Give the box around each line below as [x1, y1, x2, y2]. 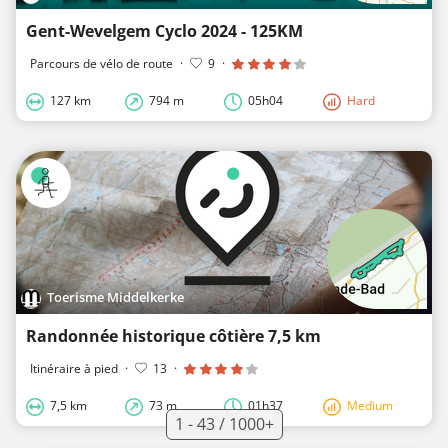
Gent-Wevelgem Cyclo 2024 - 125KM [26, 20, 303, 43]
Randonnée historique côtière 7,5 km [26, 324, 321, 347]
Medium [347, 396, 393, 414]
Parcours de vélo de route [30, 55, 176, 73]
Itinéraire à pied [30, 359, 118, 377]
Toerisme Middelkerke [47, 288, 185, 307]
